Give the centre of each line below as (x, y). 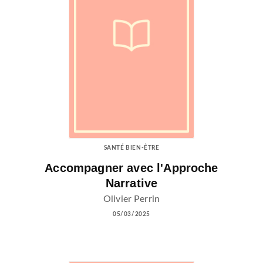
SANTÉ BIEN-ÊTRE (131, 148)
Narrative (131, 183)
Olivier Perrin (131, 199)
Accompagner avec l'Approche (131, 168)
